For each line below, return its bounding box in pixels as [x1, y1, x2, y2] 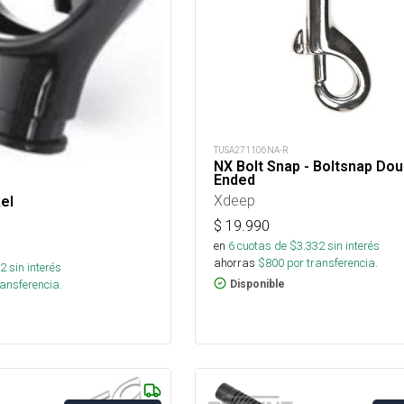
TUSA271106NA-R [213, 143, 289, 156]
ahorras [213, 254, 255, 271]
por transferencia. [283, 254, 378, 271]
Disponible [229, 277, 285, 290]
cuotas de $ [234, 237, 297, 253]
